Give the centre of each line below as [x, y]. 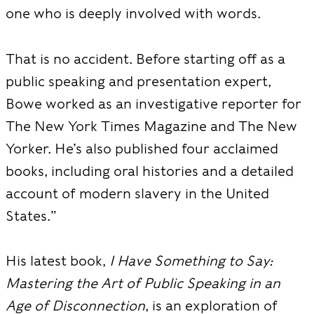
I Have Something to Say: [191, 261]
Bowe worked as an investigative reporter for [153, 103]
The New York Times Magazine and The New [151, 126]
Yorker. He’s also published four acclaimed [142, 148]
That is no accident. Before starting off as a [145, 59]
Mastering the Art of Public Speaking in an [143, 283]
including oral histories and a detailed [172, 171]
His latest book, [57, 261]
